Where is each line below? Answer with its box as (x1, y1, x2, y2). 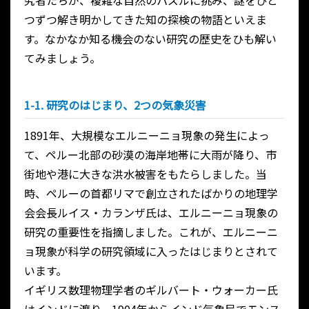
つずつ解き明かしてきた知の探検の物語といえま (24, 11, 267, 28)
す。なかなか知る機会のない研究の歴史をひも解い (24, 30, 277, 48)
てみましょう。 (24, 50, 101, 67)
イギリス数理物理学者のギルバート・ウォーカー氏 (24, 281, 278, 299)
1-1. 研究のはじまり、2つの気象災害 (24, 97, 206, 114)
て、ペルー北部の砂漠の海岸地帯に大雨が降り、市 (24, 146, 277, 163)
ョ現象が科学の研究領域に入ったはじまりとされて (24, 243, 278, 260)
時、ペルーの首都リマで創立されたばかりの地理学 (24, 185, 278, 202)
